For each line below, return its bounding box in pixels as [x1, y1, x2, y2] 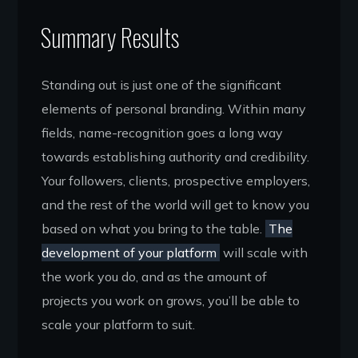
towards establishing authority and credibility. [42, 148, 310, 165]
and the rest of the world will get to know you [42, 196, 310, 213]
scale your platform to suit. [42, 316, 196, 332]
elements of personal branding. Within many [42, 100, 307, 117]
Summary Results [40, 18, 179, 55]
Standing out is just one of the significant [42, 76, 282, 93]
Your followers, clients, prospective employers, [42, 172, 311, 189]
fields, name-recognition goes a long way [42, 124, 284, 141]
